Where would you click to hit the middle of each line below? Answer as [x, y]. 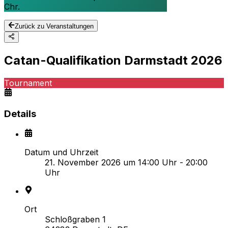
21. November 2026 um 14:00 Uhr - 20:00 [126, 163]
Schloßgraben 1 [75, 220]
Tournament [28, 83]
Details [20, 113]
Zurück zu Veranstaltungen [54, 26]
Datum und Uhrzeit [61, 152]
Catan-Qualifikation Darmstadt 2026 [113, 60]
